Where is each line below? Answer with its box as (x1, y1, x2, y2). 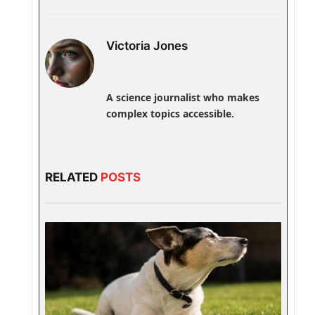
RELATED (44, 169, 101, 184)
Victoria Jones (105, 39, 188, 53)
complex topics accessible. (105, 106, 234, 120)
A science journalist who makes (105, 90, 259, 104)
